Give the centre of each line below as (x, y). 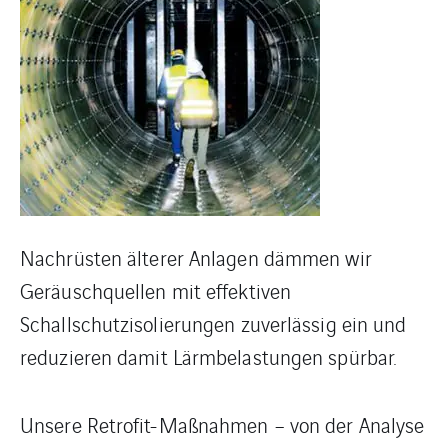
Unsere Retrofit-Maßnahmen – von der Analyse (222, 425)
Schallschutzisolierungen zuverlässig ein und (213, 324)
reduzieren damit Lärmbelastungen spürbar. (208, 357)
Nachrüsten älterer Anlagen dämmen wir (196, 258)
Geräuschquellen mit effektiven (156, 291)
